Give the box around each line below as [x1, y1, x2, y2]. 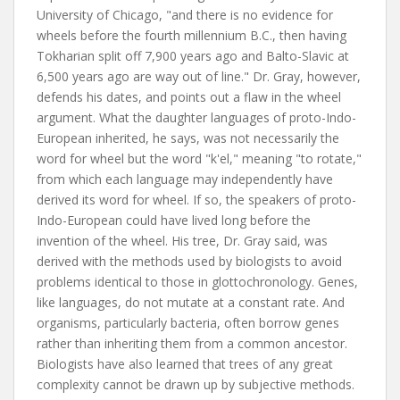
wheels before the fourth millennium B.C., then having [37, 27, 346, 44]
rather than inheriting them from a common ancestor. [37, 335, 347, 352]
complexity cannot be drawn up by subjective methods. [37, 376, 354, 393]
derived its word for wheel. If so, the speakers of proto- [37, 191, 356, 208]
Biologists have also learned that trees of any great [37, 355, 333, 372]
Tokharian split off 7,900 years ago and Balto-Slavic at [37, 47, 349, 64]
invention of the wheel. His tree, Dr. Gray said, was [37, 232, 328, 249]
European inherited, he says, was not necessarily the [37, 129, 339, 146]
